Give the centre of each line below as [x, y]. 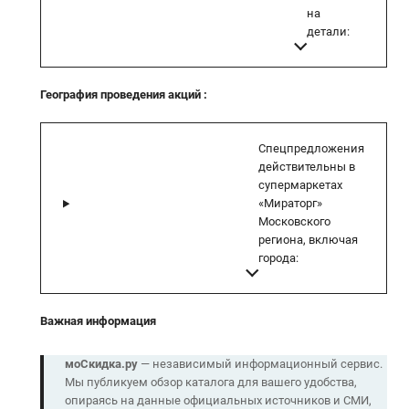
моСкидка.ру [101, 364]
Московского [294, 222]
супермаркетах [300, 185]
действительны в [307, 167]
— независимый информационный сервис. [260, 364]
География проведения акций [122, 95]
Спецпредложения [311, 149]
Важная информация [98, 321]
